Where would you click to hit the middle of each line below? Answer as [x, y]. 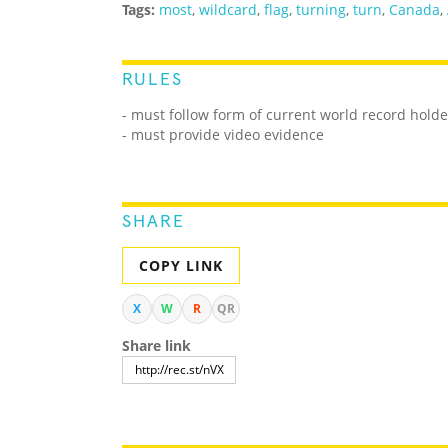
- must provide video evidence [223, 135]
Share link [156, 346]
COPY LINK [181, 266]
